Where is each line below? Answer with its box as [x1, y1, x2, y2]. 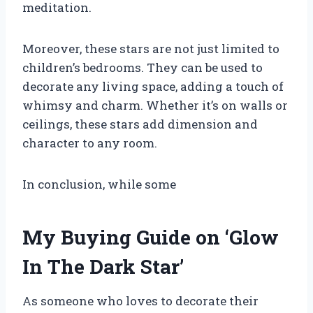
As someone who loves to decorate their [22, 293, 259, 310]
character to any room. [22, 135, 157, 152]
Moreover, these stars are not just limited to [22, 41, 279, 57]
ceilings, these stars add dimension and [22, 116, 258, 133]
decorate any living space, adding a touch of [22, 78, 284, 95]
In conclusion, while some [22, 176, 176, 193]
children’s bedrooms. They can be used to [22, 59, 263, 76]
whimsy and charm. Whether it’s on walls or [22, 97, 288, 114]
